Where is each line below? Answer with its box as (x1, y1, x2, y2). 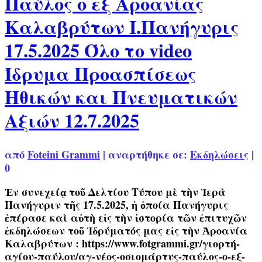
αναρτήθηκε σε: (108, 146, 190, 162)
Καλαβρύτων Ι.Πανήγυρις (5, 13, 239, 41)
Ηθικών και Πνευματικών (5, 83, 237, 111)
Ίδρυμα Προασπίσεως (5, 60, 196, 88)
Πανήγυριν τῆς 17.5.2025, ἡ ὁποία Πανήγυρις (5, 196, 228, 212)
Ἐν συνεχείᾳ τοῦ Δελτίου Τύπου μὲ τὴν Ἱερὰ (5, 184, 226, 199)
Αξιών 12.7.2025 (5, 106, 139, 135)
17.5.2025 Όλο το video (5, 36, 192, 64)
